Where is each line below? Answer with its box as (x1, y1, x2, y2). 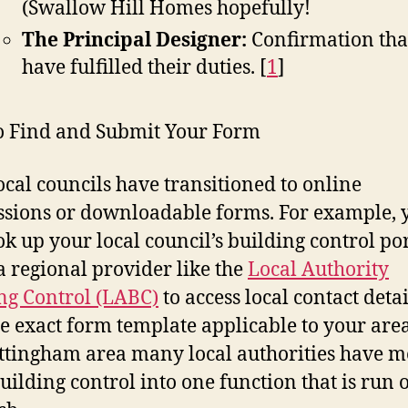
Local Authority (248, 257, 389, 282)
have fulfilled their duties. (22, 56, 255, 81)
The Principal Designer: (22, 28, 247, 54)
